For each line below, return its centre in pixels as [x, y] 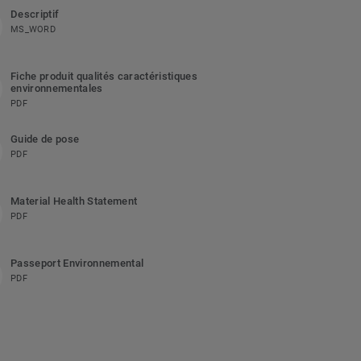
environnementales [56, 89]
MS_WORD [33, 30]
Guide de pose [45, 139]
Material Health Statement [74, 201]
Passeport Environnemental [77, 263]
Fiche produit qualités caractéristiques [104, 77]
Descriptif [35, 15]
